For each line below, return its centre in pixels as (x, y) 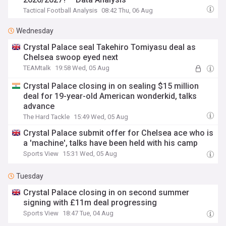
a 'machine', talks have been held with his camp (111, 143)
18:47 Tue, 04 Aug (88, 213)
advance (39, 106)
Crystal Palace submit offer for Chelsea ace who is (119, 133)
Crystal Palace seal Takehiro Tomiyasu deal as (110, 47)
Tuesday (30, 176)
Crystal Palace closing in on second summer (106, 192)
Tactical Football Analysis (61, 10)
